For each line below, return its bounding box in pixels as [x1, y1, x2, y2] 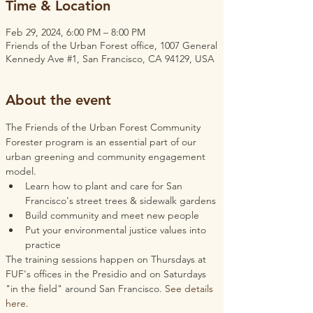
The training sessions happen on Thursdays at [6, 253, 209, 265]
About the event [6, 92, 111, 108]
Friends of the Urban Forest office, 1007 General [6, 39, 217, 52]
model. [6, 165, 36, 177]
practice [25, 238, 61, 251]
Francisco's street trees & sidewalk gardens [25, 194, 216, 207]
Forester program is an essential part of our [6, 136, 199, 148]
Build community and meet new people [25, 209, 199, 221]
